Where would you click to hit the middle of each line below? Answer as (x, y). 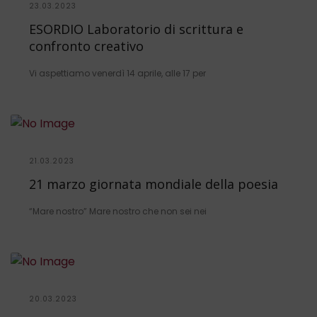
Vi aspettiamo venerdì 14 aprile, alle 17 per (117, 74)
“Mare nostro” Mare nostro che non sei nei (118, 212)
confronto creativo (86, 46)
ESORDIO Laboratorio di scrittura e (136, 29)
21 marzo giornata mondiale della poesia (154, 184)
